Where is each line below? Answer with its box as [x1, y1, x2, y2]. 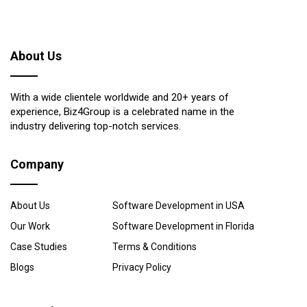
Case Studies [10, 241, 67, 252]
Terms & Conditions [112, 241, 197, 252]
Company [10, 156, 64, 171]
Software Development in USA [112, 199, 245, 211]
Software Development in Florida [112, 220, 255, 232]
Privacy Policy [112, 261, 172, 273]
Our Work [10, 220, 50, 232]
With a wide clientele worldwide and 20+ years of [10, 90, 229, 103]
